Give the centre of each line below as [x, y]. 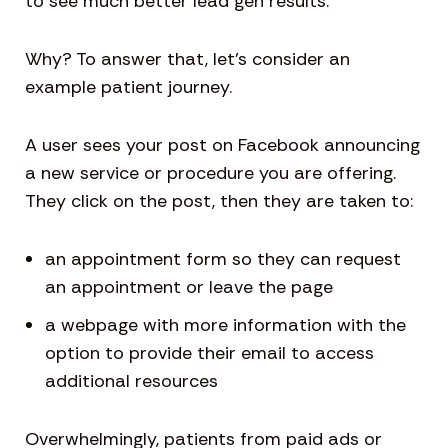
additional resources [131, 381]
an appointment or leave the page [189, 287]
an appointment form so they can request [223, 259]
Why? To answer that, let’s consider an [187, 59]
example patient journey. [128, 87]
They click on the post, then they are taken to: [219, 201]
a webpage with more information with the [225, 325]
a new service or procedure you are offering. [210, 173]
